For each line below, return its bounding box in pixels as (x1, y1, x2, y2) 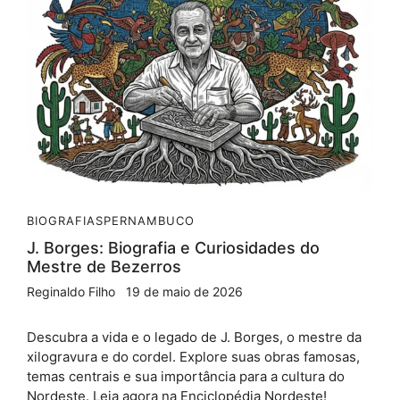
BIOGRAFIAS (27, 212, 104, 228)
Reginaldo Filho (27, 283, 115, 299)
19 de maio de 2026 (126, 283, 243, 299)
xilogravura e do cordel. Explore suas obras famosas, (27, 347, 360, 365)
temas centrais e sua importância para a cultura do (27, 367, 345, 385)
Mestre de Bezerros (27, 256, 181, 276)
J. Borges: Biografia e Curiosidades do (27, 237, 320, 257)
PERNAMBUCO (104, 212, 195, 228)
